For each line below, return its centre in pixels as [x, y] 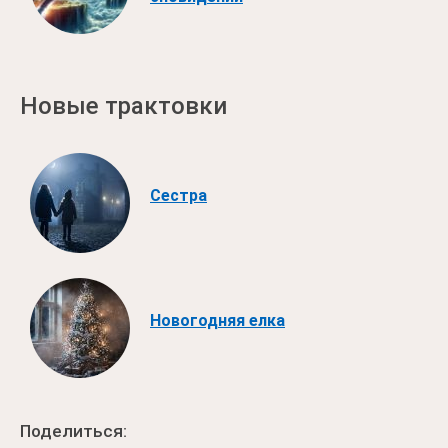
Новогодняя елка [217, 320]
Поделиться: [73, 431]
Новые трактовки [123, 106]
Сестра [178, 195]
